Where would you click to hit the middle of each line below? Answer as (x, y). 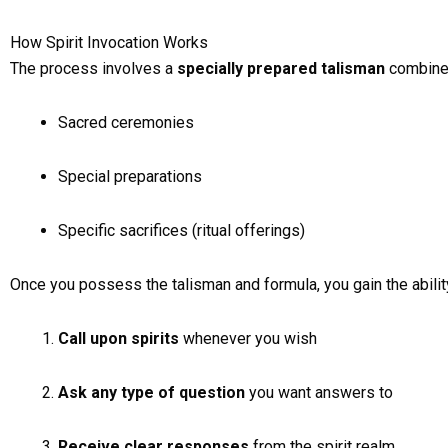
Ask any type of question (151, 392)
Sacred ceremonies (126, 122)
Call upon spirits (118, 338)
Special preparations (130, 176)
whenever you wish (248, 338)
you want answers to (319, 392)
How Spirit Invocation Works (109, 42)
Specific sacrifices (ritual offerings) (181, 230)
